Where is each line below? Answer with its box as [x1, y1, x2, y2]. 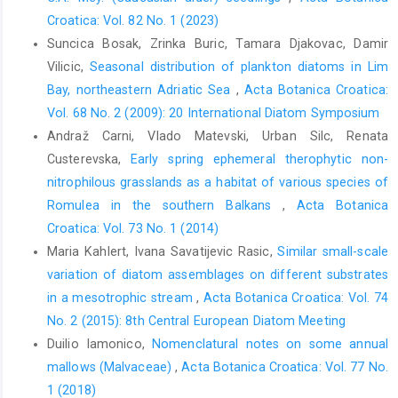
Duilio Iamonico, [47, 337, 152, 352]
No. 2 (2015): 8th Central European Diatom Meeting [47, 314, 346, 329]
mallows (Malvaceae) [47, 360, 176, 375]
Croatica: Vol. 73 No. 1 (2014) [47, 221, 219, 236]
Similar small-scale [277, 244, 388, 259]
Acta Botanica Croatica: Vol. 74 [203, 291, 389, 306]
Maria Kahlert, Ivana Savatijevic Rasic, [47, 244, 278, 259]
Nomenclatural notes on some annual [152, 337, 388, 352]
